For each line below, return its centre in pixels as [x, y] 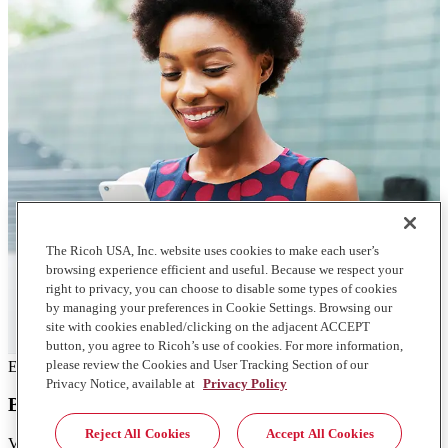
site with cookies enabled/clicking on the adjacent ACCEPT [208, 326]
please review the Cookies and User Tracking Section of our [207, 364]
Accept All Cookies [319, 433]
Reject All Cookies [138, 433]
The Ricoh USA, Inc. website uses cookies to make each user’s [212, 250]
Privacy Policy [245, 383]
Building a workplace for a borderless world [188, 405]
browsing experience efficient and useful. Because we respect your [224, 269]
